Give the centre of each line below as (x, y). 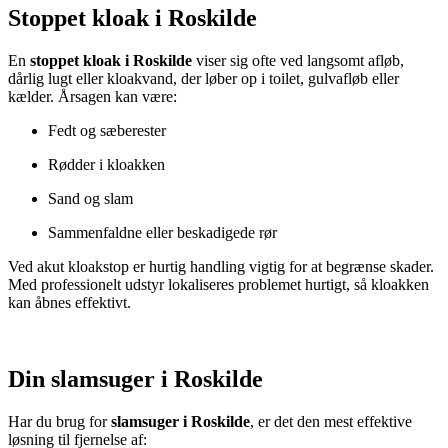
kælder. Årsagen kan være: (92, 97)
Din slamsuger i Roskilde (135, 379)
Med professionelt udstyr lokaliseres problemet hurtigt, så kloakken (218, 285)
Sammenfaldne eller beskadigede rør (162, 233)
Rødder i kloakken (106, 165)
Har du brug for (59, 422)
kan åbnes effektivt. (69, 303)
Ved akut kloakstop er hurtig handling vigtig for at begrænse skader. (221, 267)
